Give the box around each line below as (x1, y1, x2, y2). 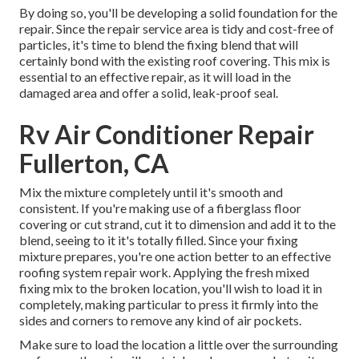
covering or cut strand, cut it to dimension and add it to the (19, 216, 337, 232)
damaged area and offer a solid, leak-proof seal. (19, 85, 279, 101)
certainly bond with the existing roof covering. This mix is (19, 53, 331, 69)
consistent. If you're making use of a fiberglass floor (19, 200, 302, 216)
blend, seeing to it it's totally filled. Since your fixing (19, 232, 299, 248)
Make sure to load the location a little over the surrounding (19, 337, 339, 353)
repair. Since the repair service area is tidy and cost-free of (19, 21, 335, 37)
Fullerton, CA (19, 147, 170, 179)
